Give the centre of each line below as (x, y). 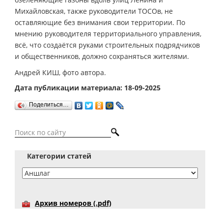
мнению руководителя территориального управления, (108, 33)
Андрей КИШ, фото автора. (60, 72)
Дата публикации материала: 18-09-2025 (88, 87)
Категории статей (59, 156)
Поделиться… (49, 104)
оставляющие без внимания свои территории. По (100, 22)
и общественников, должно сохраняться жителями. (102, 56)
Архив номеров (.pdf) (73, 203)
